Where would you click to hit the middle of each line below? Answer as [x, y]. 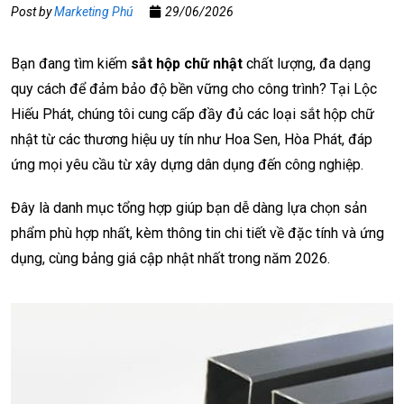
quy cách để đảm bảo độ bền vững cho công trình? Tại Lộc [194, 89]
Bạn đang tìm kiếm [71, 64]
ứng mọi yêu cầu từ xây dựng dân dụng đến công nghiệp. [187, 165]
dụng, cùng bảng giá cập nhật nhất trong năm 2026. [170, 259]
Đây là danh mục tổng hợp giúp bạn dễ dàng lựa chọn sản [189, 208]
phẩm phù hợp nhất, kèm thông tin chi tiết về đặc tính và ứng [197, 234]
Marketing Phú [93, 12]
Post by [32, 12]
